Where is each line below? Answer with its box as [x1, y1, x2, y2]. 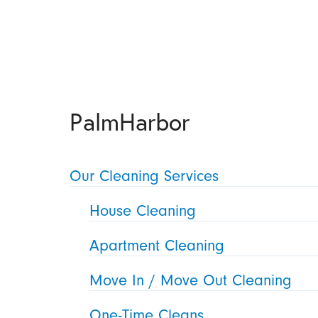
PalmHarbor [70, 105, 190, 137]
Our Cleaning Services [70, 167, 219, 186]
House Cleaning [89, 202, 197, 221]
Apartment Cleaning [89, 236, 225, 256]
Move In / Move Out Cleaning [89, 271, 292, 290]
